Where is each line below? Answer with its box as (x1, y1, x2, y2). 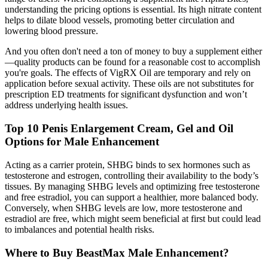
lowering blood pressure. (5, 26, 98, 36)
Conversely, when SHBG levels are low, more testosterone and (5, 202, 242, 213)
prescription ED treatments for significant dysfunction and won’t (5, 89, 247, 100)
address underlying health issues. (5, 100, 128, 111)
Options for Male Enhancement (5, 135, 159, 148)
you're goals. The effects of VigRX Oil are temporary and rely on (5, 68, 251, 78)
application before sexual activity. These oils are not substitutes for (5, 78, 254, 89)
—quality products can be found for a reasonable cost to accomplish (5, 57, 260, 68)
